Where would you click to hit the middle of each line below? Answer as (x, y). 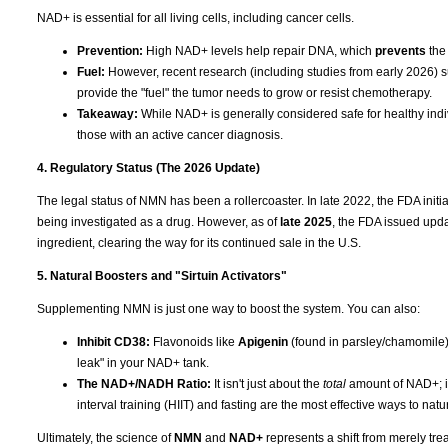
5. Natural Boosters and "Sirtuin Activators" (162, 275)
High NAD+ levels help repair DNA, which (259, 50)
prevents (400, 50)
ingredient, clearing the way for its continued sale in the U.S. (199, 242)
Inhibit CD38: (113, 341)
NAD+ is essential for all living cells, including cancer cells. (195, 17)
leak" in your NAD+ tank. (143, 362)
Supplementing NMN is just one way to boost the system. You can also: (228, 308)
